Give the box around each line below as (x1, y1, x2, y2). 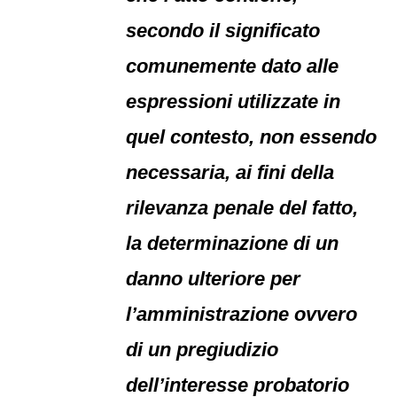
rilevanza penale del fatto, (126, 197, 359, 219)
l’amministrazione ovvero (126, 303, 358, 325)
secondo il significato (126, 19, 321, 42)
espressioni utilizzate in (126, 90, 341, 113)
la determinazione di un (126, 232, 339, 254)
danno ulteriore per (126, 268, 301, 290)
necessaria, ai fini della (126, 161, 335, 183)
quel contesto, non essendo (126, 126, 378, 148)
